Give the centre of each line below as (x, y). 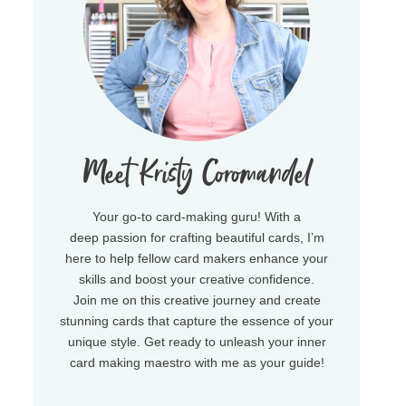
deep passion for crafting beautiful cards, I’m (197, 238)
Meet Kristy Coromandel (197, 175)
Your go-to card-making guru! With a (197, 217)
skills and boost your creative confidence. (197, 280)
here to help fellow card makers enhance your (197, 259)
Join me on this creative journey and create (197, 300)
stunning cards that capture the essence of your (197, 321)
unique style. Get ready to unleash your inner (197, 342)
